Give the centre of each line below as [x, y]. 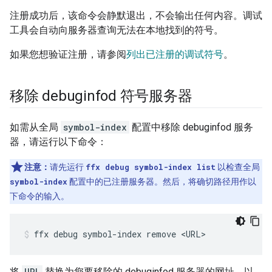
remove [161, 234]
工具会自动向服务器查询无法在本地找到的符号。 [117, 30]
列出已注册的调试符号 [175, 55]
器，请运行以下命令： [58, 142]
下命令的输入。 [39, 196]
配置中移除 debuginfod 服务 [191, 127]
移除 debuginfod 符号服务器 [101, 96]
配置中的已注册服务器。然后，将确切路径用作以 [162, 182]
